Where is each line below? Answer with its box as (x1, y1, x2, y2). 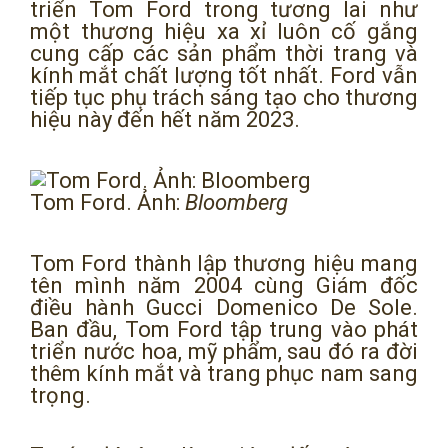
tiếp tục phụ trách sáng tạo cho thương (30, 84, 418, 110)
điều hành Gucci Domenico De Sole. (30, 294, 418, 320)
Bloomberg (185, 190, 288, 216)
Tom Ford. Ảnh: (30, 190, 185, 216)
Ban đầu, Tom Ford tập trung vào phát (30, 316, 418, 342)
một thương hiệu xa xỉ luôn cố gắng (30, 18, 418, 44)
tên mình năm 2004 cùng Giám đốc (30, 272, 418, 298)
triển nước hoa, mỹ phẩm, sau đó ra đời (30, 338, 418, 364)
